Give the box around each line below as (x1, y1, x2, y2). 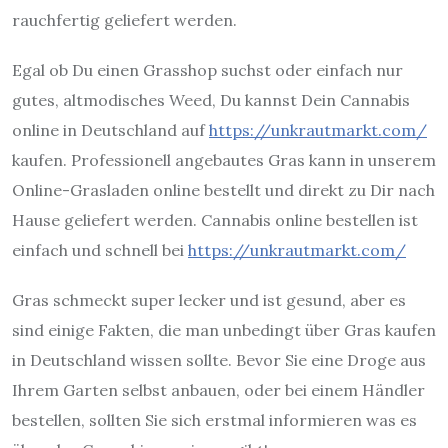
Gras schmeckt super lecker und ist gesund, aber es (12, 289, 406, 310)
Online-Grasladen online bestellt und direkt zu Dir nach (12, 179, 435, 200)
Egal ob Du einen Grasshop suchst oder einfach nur (12, 59, 403, 80)
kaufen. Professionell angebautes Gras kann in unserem (12, 149, 436, 170)
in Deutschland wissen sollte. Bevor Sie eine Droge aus (12, 349, 426, 370)
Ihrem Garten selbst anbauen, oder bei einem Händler (12, 379, 425, 400)
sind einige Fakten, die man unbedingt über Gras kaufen (12, 319, 436, 340)
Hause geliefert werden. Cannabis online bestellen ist (12, 209, 418, 230)
